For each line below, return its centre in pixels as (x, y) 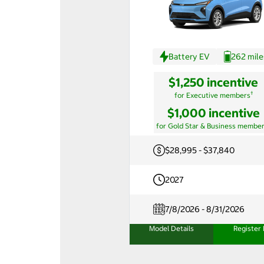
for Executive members (212, 95)
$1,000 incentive (213, 113)
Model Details (171, 228)
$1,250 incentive (213, 82)
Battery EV (189, 56)
